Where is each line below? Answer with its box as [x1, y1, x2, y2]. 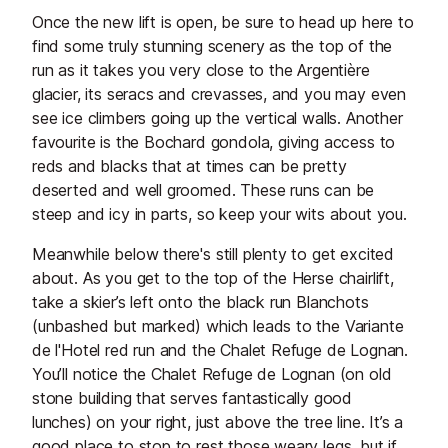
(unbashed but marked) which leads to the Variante [32, 316, 404, 337]
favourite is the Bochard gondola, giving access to [32, 132, 396, 153]
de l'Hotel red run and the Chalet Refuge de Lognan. [32, 340, 409, 361]
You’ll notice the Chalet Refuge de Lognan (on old [32, 364, 392, 385]
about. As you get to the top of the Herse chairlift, [32, 268, 394, 289]
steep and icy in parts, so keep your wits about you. [32, 204, 407, 225]
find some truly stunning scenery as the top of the [32, 36, 393, 57]
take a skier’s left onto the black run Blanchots [32, 292, 369, 313]
